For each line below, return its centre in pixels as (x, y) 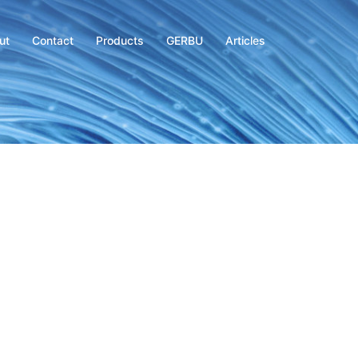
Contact (53, 40)
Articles (245, 40)
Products (120, 40)
